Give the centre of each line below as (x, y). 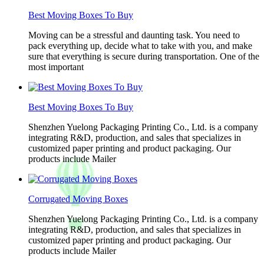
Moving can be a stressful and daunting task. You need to (134, 35)
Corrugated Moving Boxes (78, 199)
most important (56, 67)
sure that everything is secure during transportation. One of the (144, 56)
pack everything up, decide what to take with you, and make (140, 46)
